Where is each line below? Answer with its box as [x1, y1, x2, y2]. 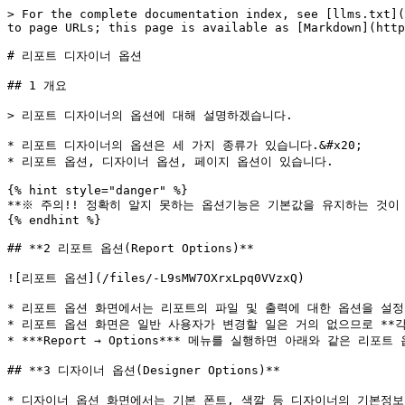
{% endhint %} [7, 213, 101, 227]
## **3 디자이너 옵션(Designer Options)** [7, 363, 280, 377]
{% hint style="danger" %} [7, 184, 188, 197]
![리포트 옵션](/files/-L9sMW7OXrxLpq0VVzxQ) [7, 271, 305, 285]
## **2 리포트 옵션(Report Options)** [7, 241, 254, 255]
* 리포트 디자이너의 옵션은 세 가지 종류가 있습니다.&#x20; [7, 138, 363, 152]
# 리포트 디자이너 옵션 [7, 49, 142, 62]
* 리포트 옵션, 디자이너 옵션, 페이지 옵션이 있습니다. [7, 155, 334, 168]
